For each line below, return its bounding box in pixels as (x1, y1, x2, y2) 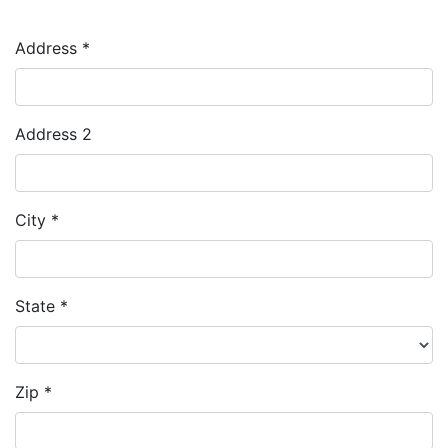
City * (15, 210, 59, 230)
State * (15, 296, 68, 316)
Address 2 (15, 124, 92, 144)
